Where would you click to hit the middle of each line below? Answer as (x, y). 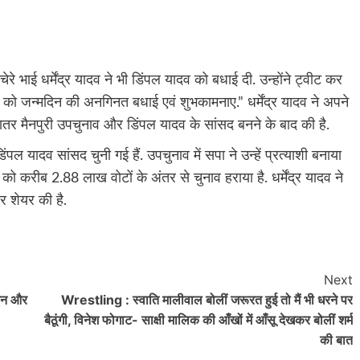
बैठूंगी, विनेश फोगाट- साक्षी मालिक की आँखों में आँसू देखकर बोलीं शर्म (198, 319)
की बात (336, 340)
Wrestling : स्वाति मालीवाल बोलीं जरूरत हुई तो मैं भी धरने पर (207, 299)
